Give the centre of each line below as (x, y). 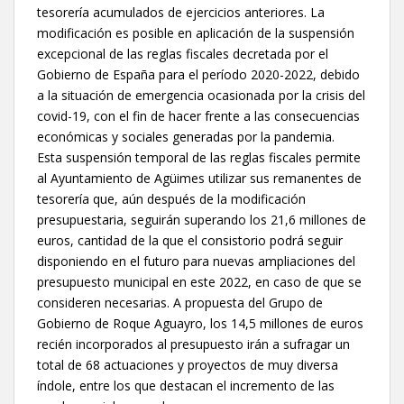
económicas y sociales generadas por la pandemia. (186, 136)
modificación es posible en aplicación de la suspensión (196, 32)
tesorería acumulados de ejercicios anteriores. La (181, 12)
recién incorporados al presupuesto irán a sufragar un (193, 344)
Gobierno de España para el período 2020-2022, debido (198, 74)
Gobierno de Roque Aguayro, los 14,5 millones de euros (200, 323)
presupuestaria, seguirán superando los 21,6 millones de (202, 219)
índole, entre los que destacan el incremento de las (186, 385)
